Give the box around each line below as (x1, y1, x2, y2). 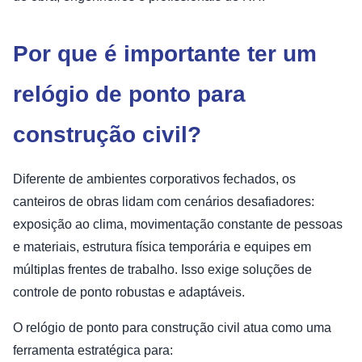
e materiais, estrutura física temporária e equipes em (13, 239, 311, 254)
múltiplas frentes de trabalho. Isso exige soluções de (13, 262, 312, 276)
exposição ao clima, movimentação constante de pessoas (13, 217, 343, 231)
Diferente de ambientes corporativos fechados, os (13, 171, 296, 186)
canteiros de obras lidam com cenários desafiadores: (13, 194, 314, 208)
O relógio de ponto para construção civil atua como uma (13, 320, 331, 335)
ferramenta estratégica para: (13, 343, 173, 357)
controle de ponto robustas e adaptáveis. (13, 284, 245, 299)
